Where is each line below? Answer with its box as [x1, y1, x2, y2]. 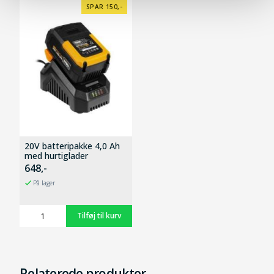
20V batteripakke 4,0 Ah [24, 140, 120, 152]
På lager [33, 178, 55, 187]
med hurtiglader [24, 150, 88, 162]
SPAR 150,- [86, 2, 122, 12]
